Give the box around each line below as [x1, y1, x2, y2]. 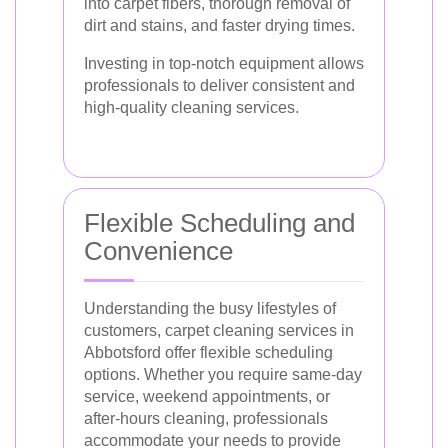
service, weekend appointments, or [84, 388, 330, 405]
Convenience [84, 236, 233, 266]
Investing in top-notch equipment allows [84, 55, 364, 72]
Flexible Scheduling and [84, 208, 355, 238]
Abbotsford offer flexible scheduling [84, 344, 333, 361]
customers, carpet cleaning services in [84, 322, 354, 339]
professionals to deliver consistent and [84, 77, 355, 94]
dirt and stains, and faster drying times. [84, 17, 355, 34]
